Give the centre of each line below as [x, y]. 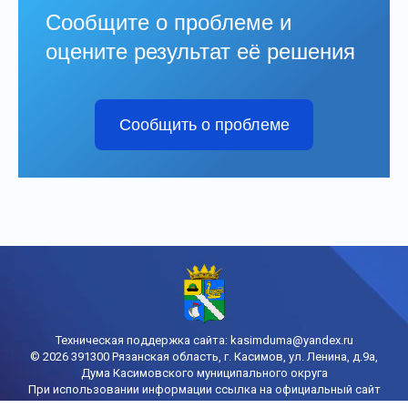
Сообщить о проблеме [204, 124]
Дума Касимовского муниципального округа [204, 372]
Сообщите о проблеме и [168, 22]
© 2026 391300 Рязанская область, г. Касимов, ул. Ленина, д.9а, [204, 356]
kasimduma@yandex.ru [291, 340]
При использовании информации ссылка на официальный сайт [204, 389]
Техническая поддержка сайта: [143, 340]
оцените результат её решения [200, 51]
